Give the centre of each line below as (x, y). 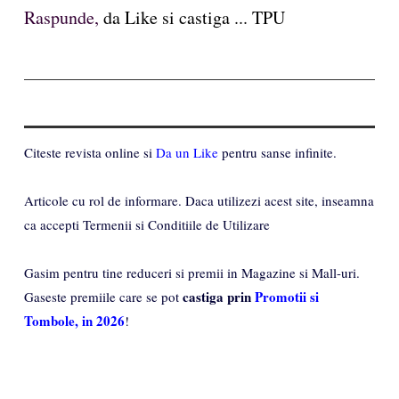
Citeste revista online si (90, 152)
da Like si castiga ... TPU (192, 17)
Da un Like (187, 152)
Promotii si (287, 296)
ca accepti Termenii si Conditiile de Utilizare (147, 224)
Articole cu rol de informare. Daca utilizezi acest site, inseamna (199, 200)
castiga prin (219, 296)
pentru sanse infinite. (277, 152)
